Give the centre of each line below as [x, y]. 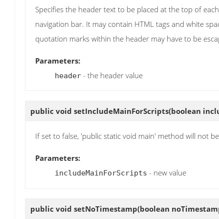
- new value [167, 173]
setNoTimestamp [106, 208]
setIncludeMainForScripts [121, 111]
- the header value [112, 75]
